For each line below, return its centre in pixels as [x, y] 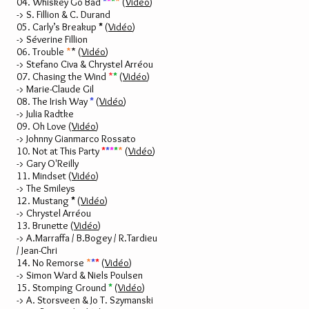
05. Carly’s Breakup [58, 27]
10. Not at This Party [59, 151]
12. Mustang [44, 201]
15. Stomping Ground [62, 288]
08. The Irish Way [53, 101]
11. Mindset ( [44, 176]
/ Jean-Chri [37, 250]
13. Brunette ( [45, 226]
